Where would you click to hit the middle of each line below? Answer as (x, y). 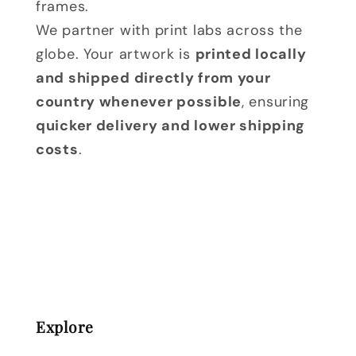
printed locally (251, 54)
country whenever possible (139, 102)
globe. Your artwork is (116, 54)
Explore (65, 327)
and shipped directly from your (153, 78)
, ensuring (276, 102)
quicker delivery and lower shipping (171, 126)
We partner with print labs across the (169, 31)
